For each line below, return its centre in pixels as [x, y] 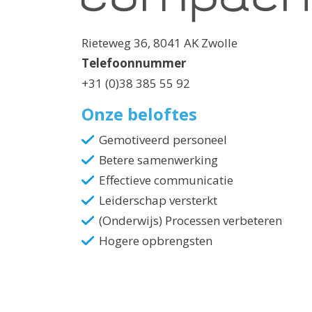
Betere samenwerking [158, 160]
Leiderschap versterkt [158, 200]
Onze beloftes [139, 114]
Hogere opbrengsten [156, 241]
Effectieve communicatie [166, 180]
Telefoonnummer [134, 63]
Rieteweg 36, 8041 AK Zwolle [159, 42]
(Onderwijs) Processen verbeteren [190, 220]
